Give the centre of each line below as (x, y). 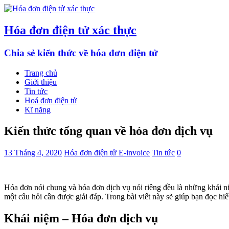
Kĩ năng (38, 109)
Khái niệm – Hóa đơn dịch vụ (81, 219)
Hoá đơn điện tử (51, 100)
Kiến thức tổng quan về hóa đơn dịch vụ (108, 131)
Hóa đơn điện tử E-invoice (107, 153)
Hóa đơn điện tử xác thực (70, 30)
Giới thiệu (41, 82)
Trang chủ (41, 73)
